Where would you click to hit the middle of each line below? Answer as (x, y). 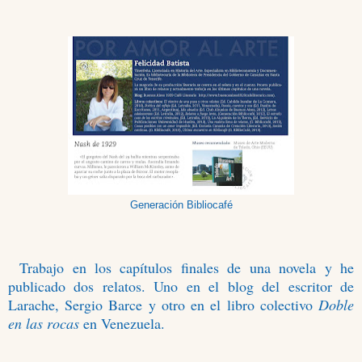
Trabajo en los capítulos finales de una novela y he (187, 267)
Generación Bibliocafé (181, 205)
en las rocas (46, 323)
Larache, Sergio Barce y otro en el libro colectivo (163, 304)
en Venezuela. (124, 323)
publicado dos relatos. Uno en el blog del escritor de (181, 286)
